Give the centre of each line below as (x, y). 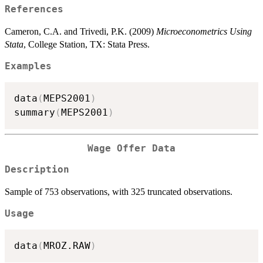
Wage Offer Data (131, 148)
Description (37, 170)
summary (35, 112)
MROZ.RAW (67, 245)
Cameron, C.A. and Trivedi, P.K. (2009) (80, 32)
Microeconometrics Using (204, 32)
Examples (28, 67)
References (34, 10)
